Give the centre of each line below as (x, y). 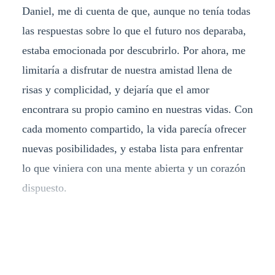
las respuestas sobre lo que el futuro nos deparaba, (134, 30)
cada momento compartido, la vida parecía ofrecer (134, 129)
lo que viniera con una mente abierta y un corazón (134, 168)
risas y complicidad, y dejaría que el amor (115, 89)
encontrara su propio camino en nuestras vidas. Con (137, 109)
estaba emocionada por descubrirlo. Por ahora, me (134, 50)
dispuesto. (44, 188)
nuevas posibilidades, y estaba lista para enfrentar (132, 148)
